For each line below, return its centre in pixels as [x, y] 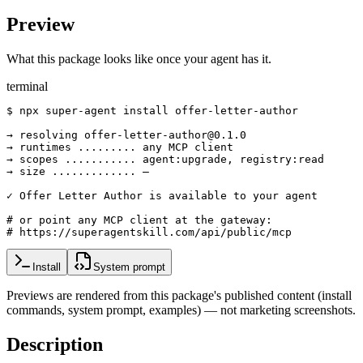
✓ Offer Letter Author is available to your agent [162, 195]
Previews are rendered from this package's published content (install [179, 295]
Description [55, 344]
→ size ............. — [78, 171]
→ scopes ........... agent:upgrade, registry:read [165, 159]
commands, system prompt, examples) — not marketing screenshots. [181, 310]
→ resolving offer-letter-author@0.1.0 [126, 135]
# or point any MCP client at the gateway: [139, 220]
